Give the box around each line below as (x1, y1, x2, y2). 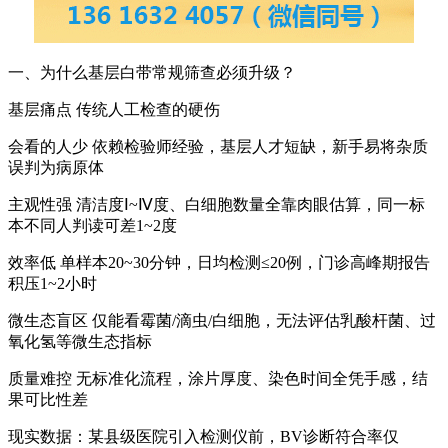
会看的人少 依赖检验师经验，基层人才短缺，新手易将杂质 (8, 138, 428, 156)
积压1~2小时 (8, 275, 97, 293)
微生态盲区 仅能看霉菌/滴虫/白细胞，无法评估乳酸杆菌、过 (8, 312, 436, 330)
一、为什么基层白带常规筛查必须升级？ (8, 64, 296, 82)
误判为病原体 (8, 159, 104, 177)
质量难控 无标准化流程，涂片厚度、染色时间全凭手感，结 (8, 370, 428, 388)
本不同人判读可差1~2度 (8, 217, 177, 235)
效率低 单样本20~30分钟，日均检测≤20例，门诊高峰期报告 (8, 254, 430, 272)
